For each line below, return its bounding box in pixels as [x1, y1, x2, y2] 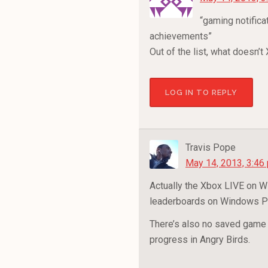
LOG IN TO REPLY [165, 88, 237, 97]
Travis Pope [185, 142, 236, 153]
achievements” [150, 31, 212, 42]
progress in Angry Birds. [150, 234, 250, 245]
